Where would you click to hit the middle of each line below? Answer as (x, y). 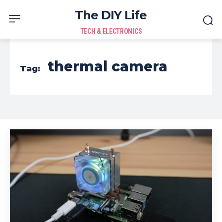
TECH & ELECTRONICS (111, 31)
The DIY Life (111, 15)
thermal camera (108, 66)
